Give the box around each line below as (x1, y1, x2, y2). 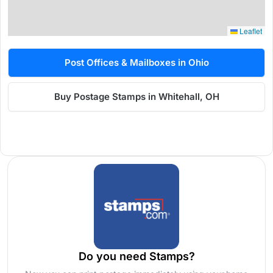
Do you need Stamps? (78, 250, 195, 263)
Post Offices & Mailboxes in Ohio (64, 57, 209, 69)
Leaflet (238, 26, 262, 37)
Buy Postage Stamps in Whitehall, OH (54, 91, 219, 103)
